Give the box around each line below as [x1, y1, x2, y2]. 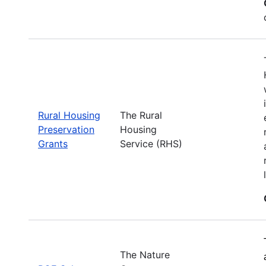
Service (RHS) [120, 137, 182, 150]
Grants [38, 137, 68, 150]
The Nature [120, 248, 170, 261]
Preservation [38, 123, 94, 135]
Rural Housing [38, 109, 100, 121]
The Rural [120, 109, 162, 121]
